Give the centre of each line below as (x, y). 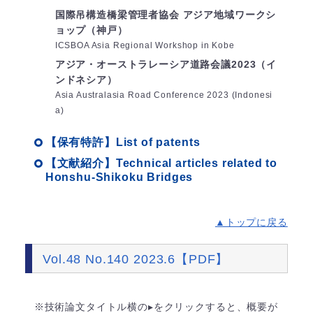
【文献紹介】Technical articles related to (161, 163)
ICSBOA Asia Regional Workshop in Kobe (145, 46)
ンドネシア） (86, 80)
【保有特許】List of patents (123, 143)
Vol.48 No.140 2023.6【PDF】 (136, 259)
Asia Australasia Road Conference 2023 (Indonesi (164, 95)
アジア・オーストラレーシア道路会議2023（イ (166, 65)
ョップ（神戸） (91, 30)
